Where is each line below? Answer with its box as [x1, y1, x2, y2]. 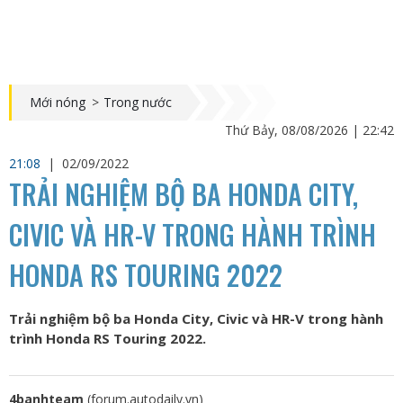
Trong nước [103, 94, 172, 111]
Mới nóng [30, 94, 85, 111]
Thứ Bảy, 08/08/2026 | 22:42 [225, 121, 394, 139]
